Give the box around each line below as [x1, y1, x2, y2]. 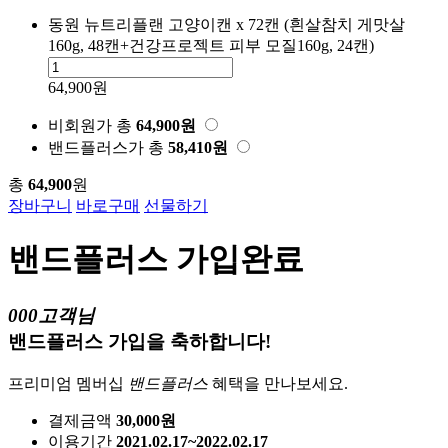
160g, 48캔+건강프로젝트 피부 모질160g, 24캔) [48, 36, 374, 54]
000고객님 [8, 305, 95, 327]
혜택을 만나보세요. [208, 375, 348, 393]
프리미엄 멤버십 [8, 375, 128, 393]
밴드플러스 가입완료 [8, 241, 304, 277]
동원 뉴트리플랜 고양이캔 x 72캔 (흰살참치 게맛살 [48, 15, 405, 33]
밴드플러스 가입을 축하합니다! [8, 331, 271, 353]
